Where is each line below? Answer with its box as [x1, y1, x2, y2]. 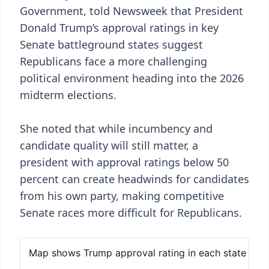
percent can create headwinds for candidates [20, 172, 249, 186]
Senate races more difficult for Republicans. [20, 205, 242, 220]
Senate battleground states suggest [20, 37, 203, 52]
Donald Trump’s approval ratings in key [20, 20, 219, 35]
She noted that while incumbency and [20, 121, 213, 136]
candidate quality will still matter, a [20, 138, 198, 153]
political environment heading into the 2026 [20, 71, 244, 85]
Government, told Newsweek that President [20, 4, 243, 18]
